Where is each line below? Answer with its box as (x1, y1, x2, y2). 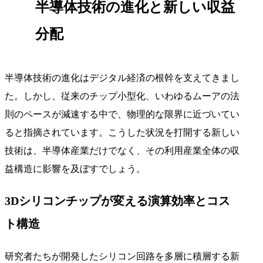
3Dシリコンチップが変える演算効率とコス (5, 194, 230, 207)
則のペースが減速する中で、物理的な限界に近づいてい (5, 109, 240, 119)
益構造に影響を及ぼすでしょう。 (5, 163, 146, 174)
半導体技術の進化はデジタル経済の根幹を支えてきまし (5, 72, 240, 83)
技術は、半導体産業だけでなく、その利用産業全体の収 (5, 145, 240, 156)
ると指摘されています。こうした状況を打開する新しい (5, 127, 240, 137)
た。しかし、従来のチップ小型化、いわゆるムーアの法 (5, 90, 240, 101)
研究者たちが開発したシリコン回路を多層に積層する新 (5, 251, 240, 261)
